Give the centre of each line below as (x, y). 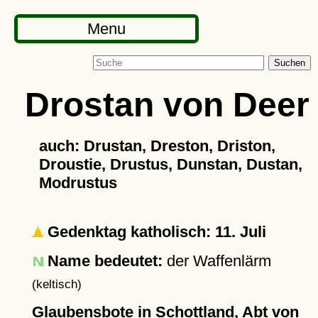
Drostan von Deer (167, 104)
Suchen (290, 63)
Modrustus (78, 183)
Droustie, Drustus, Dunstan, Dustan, (170, 164)
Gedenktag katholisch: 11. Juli (154, 232)
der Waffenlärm (216, 261)
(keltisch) (56, 284)
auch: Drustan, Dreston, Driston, (157, 146)
